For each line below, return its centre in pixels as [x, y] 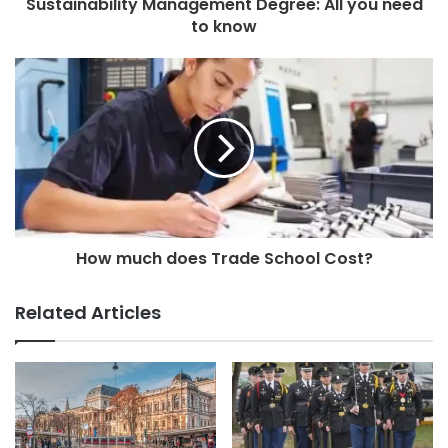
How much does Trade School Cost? [224, 259]
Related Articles [88, 313]
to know [224, 27]
